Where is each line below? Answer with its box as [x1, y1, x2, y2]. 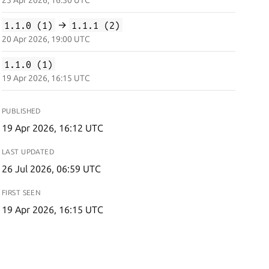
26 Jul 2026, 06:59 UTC [1, 163, 101, 174]
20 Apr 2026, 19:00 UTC [1, 34, 90, 44]
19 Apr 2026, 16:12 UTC [1, 122, 103, 133]
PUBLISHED [1, 107, 41, 115]
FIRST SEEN [1, 189, 41, 196]
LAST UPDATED [1, 148, 55, 156]
